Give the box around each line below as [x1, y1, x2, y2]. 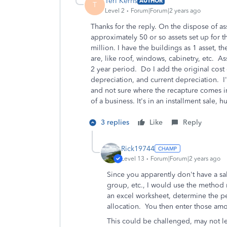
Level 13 [121, 155, 144, 162]
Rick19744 [121, 144, 155, 153]
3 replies [101, 118, 129, 127]
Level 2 [105, 7, 125, 14]
